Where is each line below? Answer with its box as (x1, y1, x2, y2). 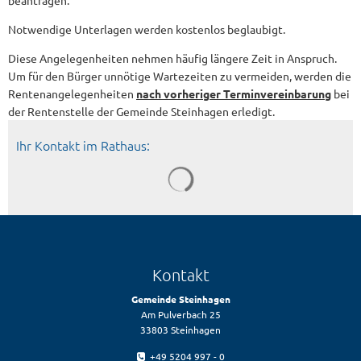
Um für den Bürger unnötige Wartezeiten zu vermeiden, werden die (8, 68, 351, 83)
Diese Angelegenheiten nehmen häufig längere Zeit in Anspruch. (8, 51, 337, 65)
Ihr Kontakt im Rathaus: (16, 136, 150, 154)
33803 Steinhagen (140, 323, 221, 336)
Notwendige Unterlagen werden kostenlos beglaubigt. (8, 22, 285, 36)
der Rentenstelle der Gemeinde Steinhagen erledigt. (8, 104, 275, 118)
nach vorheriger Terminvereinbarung (136, 86, 331, 101)
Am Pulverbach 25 (140, 308, 221, 321)
